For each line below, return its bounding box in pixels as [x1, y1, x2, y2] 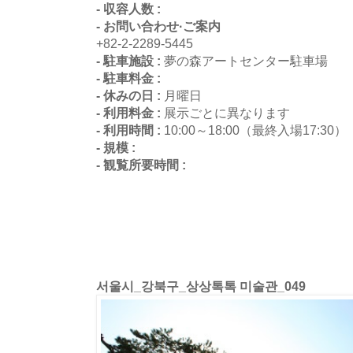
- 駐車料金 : [96, 71, 161, 86]
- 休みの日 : [96, 88, 164, 103]
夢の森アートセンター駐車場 [164, 54, 328, 69]
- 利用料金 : [96, 106, 164, 121]
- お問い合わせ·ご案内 [96, 19, 221, 34]
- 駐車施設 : [96, 54, 164, 69]
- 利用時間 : [96, 123, 164, 138]
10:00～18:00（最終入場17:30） [164, 123, 347, 138]
